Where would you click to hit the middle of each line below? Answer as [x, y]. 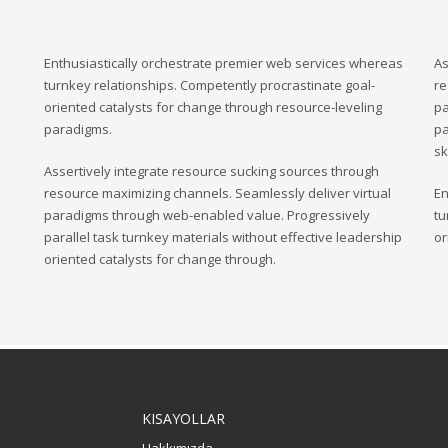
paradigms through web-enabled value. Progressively [207, 215]
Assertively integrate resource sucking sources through [211, 171]
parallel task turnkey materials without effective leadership [223, 237]
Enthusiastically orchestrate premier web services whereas [223, 63]
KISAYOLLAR [183, 418]
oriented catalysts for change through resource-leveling [213, 107]
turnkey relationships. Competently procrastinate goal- [209, 85]
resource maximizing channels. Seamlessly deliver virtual [217, 193]
